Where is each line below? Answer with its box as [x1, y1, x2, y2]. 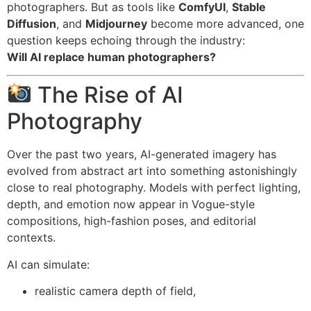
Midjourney [85, 16, 147, 31]
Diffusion [7, 16, 56, 31]
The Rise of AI [32, 81, 184, 109]
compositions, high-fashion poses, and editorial [7, 214, 256, 228]
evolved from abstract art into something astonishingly [7, 164, 297, 178]
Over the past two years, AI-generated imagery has [7, 147, 276, 162]
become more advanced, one [147, 16, 304, 31]
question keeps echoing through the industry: [7, 33, 245, 47]
